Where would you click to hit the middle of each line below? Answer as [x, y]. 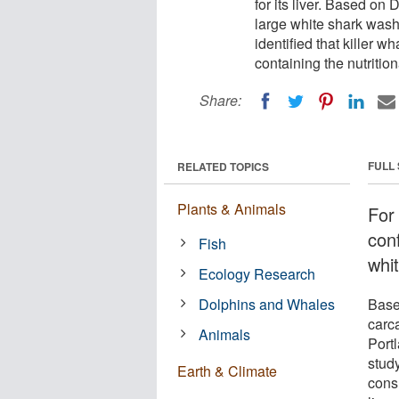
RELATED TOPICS [223, 166]
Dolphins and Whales [267, 304]
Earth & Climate [227, 370]
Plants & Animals [232, 208]
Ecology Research [257, 273]
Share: [220, 100]
